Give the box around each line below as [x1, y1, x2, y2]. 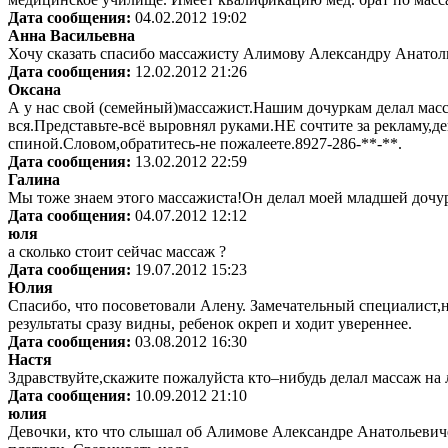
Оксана [8, 81, 61, 99]
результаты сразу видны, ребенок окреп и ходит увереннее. [8, 315, 412, 333]
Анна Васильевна [8, 27, 135, 45]
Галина [8, 171, 60, 189]
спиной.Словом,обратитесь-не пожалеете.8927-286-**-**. [8, 135, 402, 153]
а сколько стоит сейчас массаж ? [8, 243, 226, 261]
